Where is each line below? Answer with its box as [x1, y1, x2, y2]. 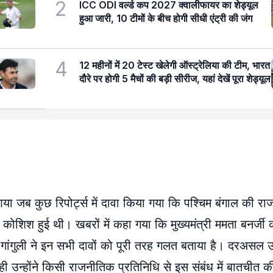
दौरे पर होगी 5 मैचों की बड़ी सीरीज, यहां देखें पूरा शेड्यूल [79, 73, 271, 85]
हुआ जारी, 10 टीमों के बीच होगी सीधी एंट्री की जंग [79, 12, 252, 24]
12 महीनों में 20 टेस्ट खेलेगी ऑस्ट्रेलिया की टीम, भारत [79, 59, 270, 71]
